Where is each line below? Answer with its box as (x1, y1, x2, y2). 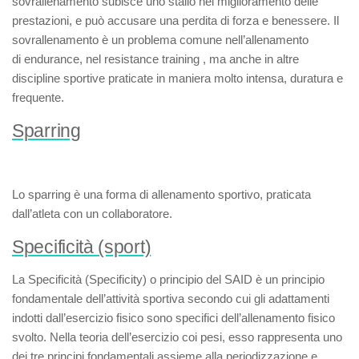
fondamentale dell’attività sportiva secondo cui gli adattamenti (12, 292, 329, 305)
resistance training (104, 52, 200, 66)
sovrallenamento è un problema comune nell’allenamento (12, 33, 309, 46)
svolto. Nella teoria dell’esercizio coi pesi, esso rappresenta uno (12, 330, 342, 344)
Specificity (89, 272, 143, 286)
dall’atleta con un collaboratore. (12, 207, 172, 220)
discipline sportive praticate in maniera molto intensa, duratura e (12, 71, 343, 85)
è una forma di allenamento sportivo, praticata (71, 188, 311, 201)
